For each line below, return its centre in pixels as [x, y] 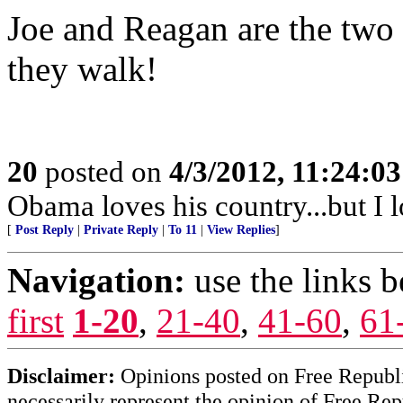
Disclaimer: [61, 376]
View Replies [241, 230]
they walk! [82, 69]
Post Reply [45, 230]
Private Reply [121, 230]
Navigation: [96, 280]
